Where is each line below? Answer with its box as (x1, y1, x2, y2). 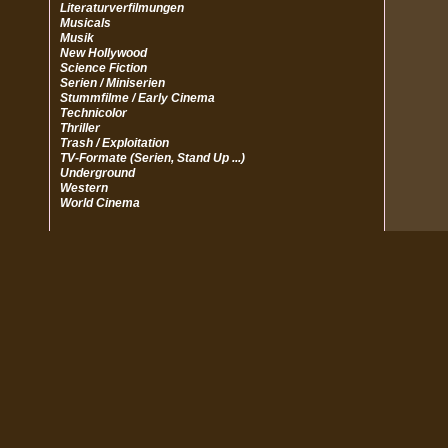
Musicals (60, 16, 111, 30)
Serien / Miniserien (60, 76, 165, 90)
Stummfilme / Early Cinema (60, 91, 215, 105)
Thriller (60, 121, 100, 135)
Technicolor (60, 106, 127, 120)
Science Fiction (60, 61, 147, 75)
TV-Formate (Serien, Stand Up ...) (60, 151, 245, 165)
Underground (60, 166, 135, 180)
